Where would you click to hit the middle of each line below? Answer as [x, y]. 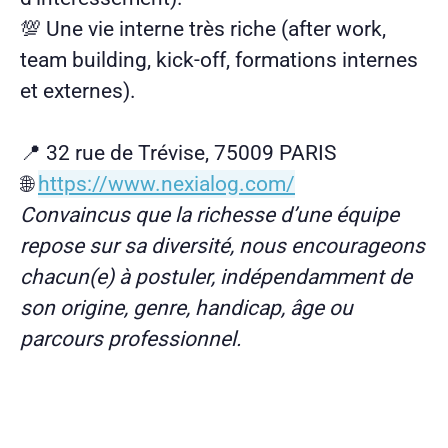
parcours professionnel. [131, 338]
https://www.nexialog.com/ [166, 183]
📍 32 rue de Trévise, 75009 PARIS [178, 152]
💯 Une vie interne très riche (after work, [203, 28]
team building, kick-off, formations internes [219, 59]
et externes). [78, 90]
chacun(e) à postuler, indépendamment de [216, 276]
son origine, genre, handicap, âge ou [186, 307]
